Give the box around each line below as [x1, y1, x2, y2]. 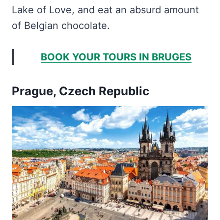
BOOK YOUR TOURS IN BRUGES [40, 51, 192, 63]
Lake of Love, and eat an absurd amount [12, 4, 199, 16]
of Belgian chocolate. [12, 20, 110, 31]
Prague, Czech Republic [12, 84, 149, 98]
